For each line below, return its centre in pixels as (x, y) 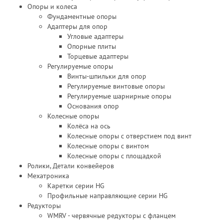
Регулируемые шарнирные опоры (119, 96)
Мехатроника (48, 176)
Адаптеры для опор (77, 26)
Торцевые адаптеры (98, 56)
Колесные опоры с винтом (108, 146)
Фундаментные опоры (82, 16)
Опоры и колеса (52, 6)
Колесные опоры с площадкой (114, 156)
